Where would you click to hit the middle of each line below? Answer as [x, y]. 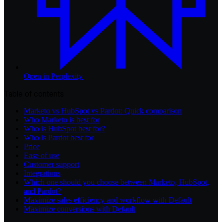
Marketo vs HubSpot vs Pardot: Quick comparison [103, 111]
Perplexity [67, 76]
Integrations [42, 173]
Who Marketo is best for [62, 120]
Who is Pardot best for [59, 138]
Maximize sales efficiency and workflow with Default [108, 200]
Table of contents [34, 94]
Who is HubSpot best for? [64, 129]
